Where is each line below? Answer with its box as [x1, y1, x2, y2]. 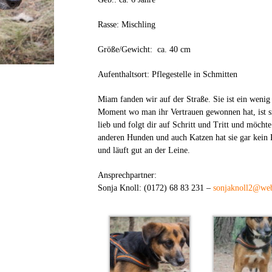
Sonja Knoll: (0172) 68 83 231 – [97, 183, 213, 192]
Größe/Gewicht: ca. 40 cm [97, 45, 191, 54]
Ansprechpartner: [97, 171, 157, 180]
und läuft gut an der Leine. [97, 146, 190, 155]
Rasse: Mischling [97, 20, 155, 29]
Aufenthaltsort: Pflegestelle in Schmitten [97, 70, 237, 79]
